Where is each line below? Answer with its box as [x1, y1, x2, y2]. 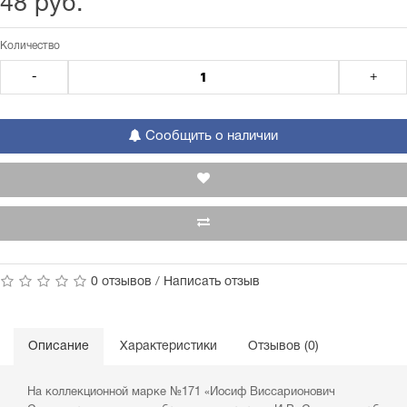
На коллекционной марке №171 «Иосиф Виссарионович [27, 387, 335, 398]
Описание [28, 341, 89, 352]
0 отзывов [91, 276, 152, 288]
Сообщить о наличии [142, 130, 278, 143]
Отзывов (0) [248, 341, 319, 352]
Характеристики [120, 341, 217, 352]
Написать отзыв [164, 276, 260, 288]
